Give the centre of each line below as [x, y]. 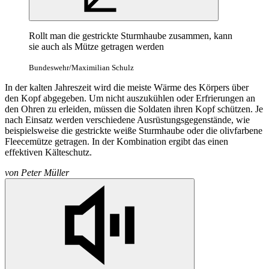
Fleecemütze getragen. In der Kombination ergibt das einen [116, 142]
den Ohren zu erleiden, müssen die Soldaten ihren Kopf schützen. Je [134, 109]
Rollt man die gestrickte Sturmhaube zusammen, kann [131, 36]
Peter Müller [45, 173]
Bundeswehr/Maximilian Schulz [81, 68]
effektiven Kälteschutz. [50, 153]
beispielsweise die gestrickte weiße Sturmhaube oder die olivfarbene [134, 131]
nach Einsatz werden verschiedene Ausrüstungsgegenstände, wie [127, 120]
